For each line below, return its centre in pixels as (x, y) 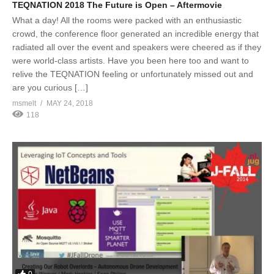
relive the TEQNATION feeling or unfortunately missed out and (133, 74)
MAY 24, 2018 (70, 104)
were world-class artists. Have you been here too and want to (131, 61)
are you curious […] (50, 88)
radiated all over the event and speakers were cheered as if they (137, 47)
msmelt (24, 104)
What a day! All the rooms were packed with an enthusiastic (127, 20)
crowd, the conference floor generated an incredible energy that (135, 34)
